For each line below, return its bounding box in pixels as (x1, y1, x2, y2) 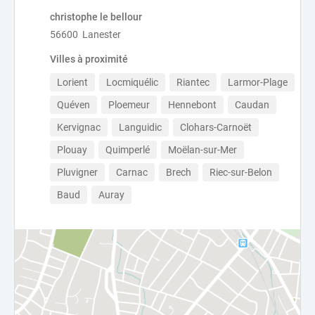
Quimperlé (105, 144, 150, 155)
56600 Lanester (50, 29, 121, 40)
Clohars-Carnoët (180, 122, 252, 133)
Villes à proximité (50, 53, 128, 65)
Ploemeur (108, 99, 150, 110)
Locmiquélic (106, 77, 158, 88)
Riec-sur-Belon (210, 167, 272, 178)
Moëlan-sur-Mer (168, 144, 237, 155)
